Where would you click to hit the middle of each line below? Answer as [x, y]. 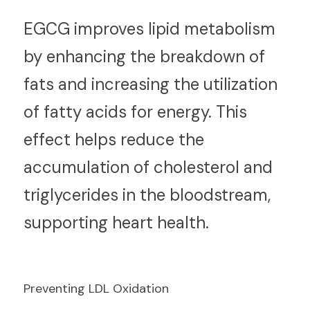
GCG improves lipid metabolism [154, 29]
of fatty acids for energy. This [135, 112]
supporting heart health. [116, 222]
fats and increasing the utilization [151, 84]
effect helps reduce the [114, 139]
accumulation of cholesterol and [148, 167]
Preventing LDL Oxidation [96, 289]
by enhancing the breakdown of [144, 56]
